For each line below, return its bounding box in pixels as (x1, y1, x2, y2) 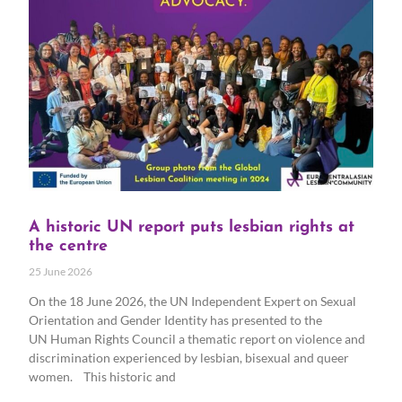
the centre (29, 237, 108, 255)
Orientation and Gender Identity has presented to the (29, 311, 322, 328)
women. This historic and (29, 368, 176, 384)
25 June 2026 (29, 264, 92, 278)
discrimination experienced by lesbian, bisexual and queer (29, 349, 349, 365)
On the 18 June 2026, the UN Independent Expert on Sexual (29, 293, 356, 309)
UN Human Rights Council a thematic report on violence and (29, 330, 365, 346)
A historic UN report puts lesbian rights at (29, 218, 354, 236)
